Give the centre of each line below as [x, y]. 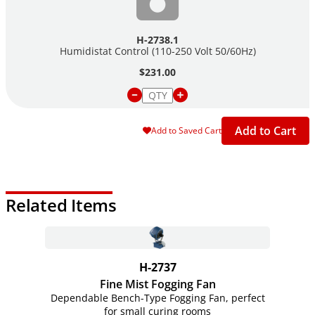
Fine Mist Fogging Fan [157, 284]
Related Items [61, 205]
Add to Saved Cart [186, 131]
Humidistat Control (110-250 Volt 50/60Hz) [157, 51]
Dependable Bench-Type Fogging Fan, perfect [157, 297]
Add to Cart [265, 130]
